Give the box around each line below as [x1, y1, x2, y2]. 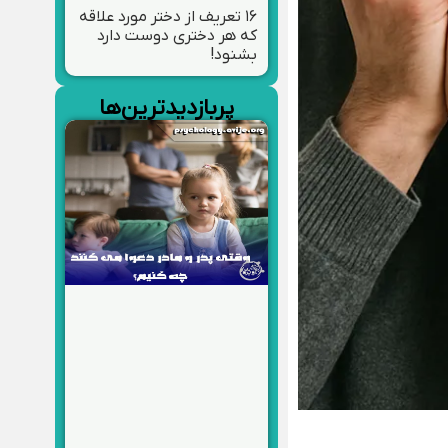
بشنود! [210, 44, 257, 65]
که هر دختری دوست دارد [97, 25, 257, 46]
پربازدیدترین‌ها [98, 93, 234, 123]
